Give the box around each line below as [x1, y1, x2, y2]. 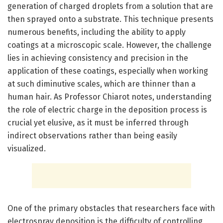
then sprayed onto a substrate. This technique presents [7, 14, 214, 24]
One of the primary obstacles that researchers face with [7, 203, 215, 213]
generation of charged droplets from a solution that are [7, 1, 213, 11]
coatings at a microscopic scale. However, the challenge [7, 40, 212, 50]
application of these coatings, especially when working [7, 66, 208, 76]
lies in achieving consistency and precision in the [7, 53, 188, 63]
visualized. [7, 143, 46, 153]
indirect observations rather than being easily [7, 130, 177, 140]
